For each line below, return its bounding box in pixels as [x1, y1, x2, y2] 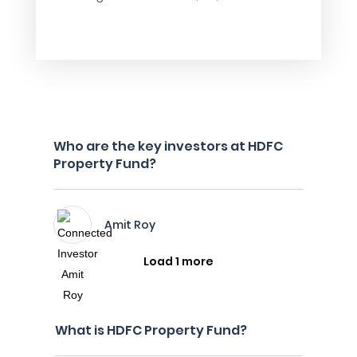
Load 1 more [143, 253, 214, 269]
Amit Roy [104, 217, 155, 233]
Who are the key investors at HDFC [53, 137, 283, 155]
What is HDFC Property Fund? [55, 321, 247, 339]
